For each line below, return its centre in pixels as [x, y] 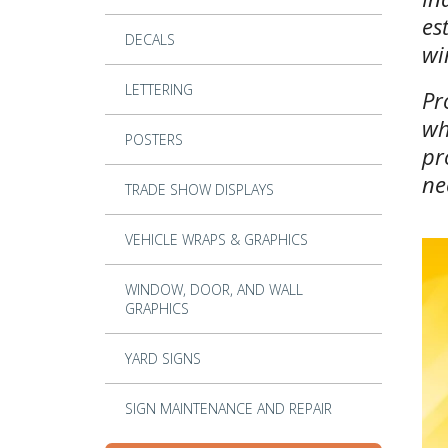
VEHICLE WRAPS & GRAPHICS [216, 240]
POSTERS [153, 140]
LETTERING [158, 90]
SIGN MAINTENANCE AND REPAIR [228, 409]
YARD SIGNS [162, 359]
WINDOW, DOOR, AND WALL [213, 290]
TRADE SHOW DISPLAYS [199, 190]
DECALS [149, 40]
